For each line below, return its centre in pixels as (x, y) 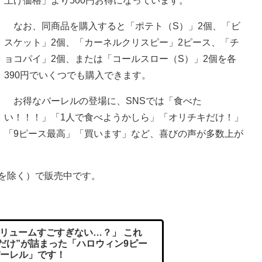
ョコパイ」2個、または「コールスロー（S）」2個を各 (120, 59)
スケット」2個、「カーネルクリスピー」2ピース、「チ (122, 43)
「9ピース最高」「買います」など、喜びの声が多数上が (124, 134)
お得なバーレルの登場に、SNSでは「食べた (103, 101)
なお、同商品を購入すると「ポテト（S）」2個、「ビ (122, 26)
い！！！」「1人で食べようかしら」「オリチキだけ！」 (124, 118)
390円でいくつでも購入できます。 (77, 75)
